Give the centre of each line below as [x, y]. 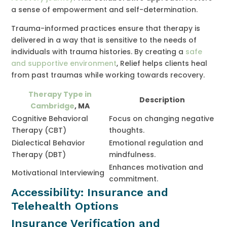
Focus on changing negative [162, 118]
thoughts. [127, 130]
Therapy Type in [60, 94]
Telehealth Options [65, 206]
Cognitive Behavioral [50, 118]
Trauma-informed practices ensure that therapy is [106, 28]
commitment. [134, 179]
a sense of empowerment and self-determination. [105, 9]
